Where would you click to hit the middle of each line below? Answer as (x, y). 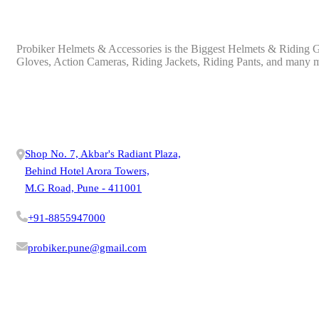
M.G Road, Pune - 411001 (83, 188)
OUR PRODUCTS (78, 91)
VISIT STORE (68, 280)
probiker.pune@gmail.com (87, 248)
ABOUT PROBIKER (87, 21)
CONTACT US (68, 124)
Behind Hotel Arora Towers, (87, 171)
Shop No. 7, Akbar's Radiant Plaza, (103, 154)
